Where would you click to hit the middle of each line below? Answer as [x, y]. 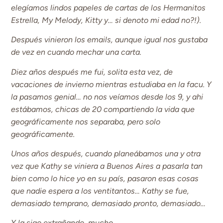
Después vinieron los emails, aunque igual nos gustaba [110, 40]
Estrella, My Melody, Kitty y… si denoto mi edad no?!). [106, 20]
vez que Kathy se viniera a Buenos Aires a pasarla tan [107, 166]
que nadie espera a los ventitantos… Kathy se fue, [100, 191]
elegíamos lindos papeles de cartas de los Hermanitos [109, 7]
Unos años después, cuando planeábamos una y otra [106, 154]
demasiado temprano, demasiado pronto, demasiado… [109, 204]
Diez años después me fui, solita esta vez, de [92, 72]
